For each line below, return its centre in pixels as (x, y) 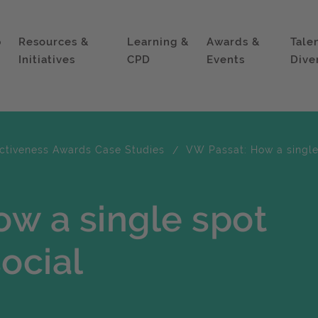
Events (226, 60)
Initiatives (46, 60)
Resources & (53, 42)
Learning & (158, 42)
